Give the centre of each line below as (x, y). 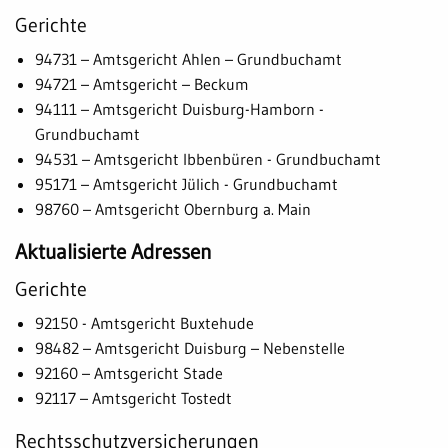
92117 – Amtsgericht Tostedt (136, 397)
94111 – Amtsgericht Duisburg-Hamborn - (179, 108)
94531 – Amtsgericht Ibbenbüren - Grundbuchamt (211, 158)
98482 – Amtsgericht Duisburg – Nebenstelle (193, 347)
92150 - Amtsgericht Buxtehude (147, 322)
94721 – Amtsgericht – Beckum (145, 83)
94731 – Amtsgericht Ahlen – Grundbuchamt (191, 58)
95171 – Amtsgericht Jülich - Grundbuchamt (189, 183)
